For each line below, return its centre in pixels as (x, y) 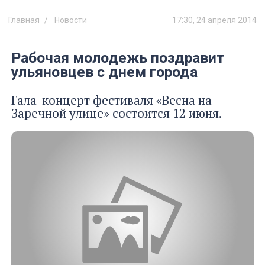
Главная (24, 20)
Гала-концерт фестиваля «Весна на (112, 100)
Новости (71, 20)
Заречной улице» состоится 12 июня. (117, 113)
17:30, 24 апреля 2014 (214, 20)
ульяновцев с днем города (104, 72)
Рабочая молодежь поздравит (118, 58)
